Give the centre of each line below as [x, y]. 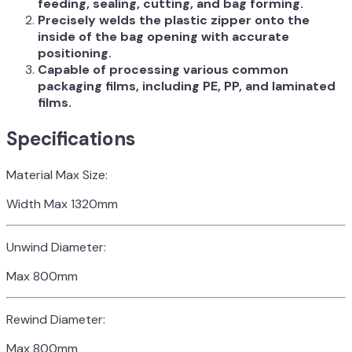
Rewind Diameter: [56, 319]
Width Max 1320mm [62, 203]
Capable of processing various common [163, 70]
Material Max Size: [57, 174]
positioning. [75, 53]
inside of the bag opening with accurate [163, 37]
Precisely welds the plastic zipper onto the [174, 20]
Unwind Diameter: [56, 247]
